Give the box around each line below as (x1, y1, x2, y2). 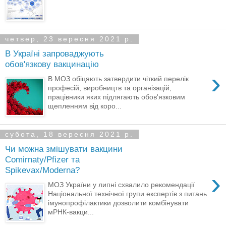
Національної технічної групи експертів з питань (48, 189, 207, 198)
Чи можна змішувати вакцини (5, 144, 123, 154)
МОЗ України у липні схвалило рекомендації (48, 180, 195, 189)
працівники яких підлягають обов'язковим (48, 92, 186, 101)
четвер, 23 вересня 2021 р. (5, 35, 134, 43)
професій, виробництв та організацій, (48, 83, 172, 92)
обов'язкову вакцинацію (5, 59, 99, 70)
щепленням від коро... (48, 101, 122, 110)
